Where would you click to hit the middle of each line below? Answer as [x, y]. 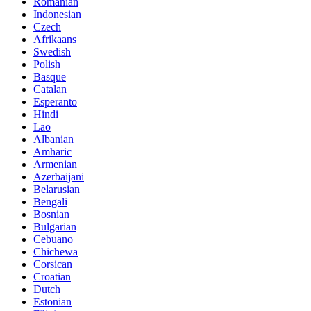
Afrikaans [55, 39]
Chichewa [56, 251]
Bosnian [51, 214]
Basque [50, 76]
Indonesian [57, 14]
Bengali [50, 201]
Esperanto [55, 101]
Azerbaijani [59, 176]
